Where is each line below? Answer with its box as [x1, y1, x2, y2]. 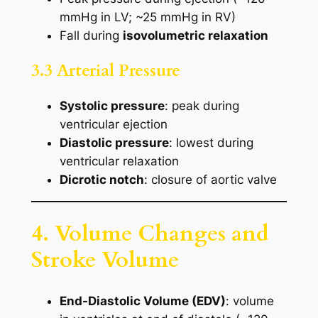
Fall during [59, 28, 123, 43]
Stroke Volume [31, 244, 179, 275]
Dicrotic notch [59, 172, 144, 187]
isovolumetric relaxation [122, 28, 268, 43]
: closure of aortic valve [143, 172, 277, 187]
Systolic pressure [59, 99, 165, 114]
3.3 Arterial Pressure [31, 60, 180, 82]
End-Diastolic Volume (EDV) [59, 293, 226, 308]
